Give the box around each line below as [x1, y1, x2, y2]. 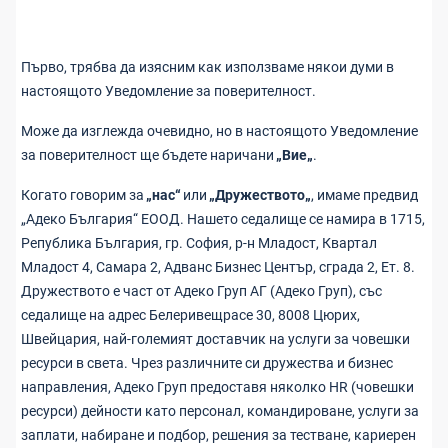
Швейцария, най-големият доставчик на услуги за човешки [21, 331, 410, 347]
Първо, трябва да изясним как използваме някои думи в [21, 59, 394, 75]
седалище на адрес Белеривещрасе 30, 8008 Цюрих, [21, 307, 360, 323]
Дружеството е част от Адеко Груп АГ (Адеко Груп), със [21, 283, 382, 299]
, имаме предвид [311, 187, 418, 203]
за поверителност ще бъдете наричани [21, 147, 276, 163]
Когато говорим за [21, 187, 146, 203]
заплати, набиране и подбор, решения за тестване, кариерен [21, 427, 416, 443]
